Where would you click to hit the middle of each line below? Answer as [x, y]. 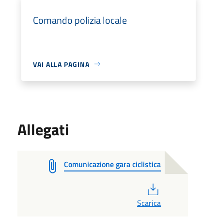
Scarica [149, 203]
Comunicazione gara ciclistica [112, 164]
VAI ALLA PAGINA [61, 64]
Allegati [43, 129]
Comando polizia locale [80, 20]
